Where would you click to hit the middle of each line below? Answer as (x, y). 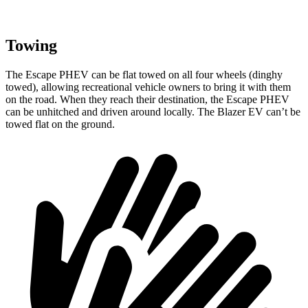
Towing (31, 46)
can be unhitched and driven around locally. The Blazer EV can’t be (153, 112)
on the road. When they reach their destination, (108, 99)
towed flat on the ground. (60, 124)
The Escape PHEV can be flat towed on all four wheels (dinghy (144, 75)
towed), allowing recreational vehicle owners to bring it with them (148, 87)
